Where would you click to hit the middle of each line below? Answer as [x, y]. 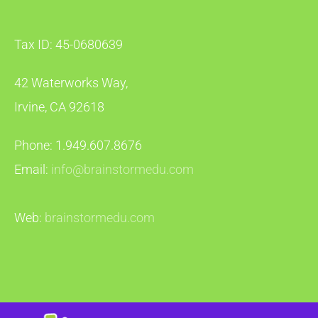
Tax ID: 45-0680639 [68, 44]
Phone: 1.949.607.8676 [78, 145]
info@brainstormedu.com [122, 169]
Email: [33, 169]
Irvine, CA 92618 [59, 106]
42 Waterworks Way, [71, 82]
